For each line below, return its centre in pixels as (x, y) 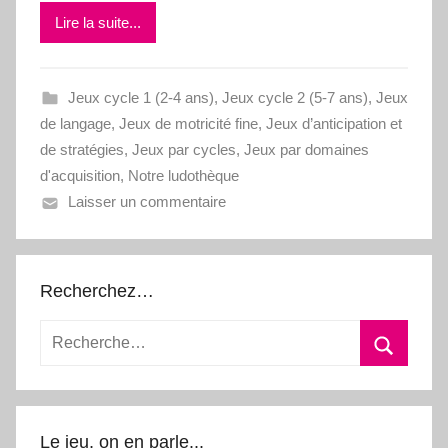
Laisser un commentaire (146, 202)
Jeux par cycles (184, 150)
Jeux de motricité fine (188, 124)
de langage (75, 124)
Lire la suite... (98, 22)
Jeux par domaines (306, 150)
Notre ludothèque (183, 176)
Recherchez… (97, 291)
